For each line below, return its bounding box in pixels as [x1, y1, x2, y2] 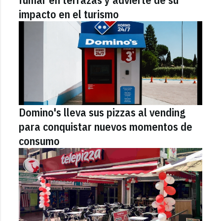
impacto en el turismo [19, 6, 119, 21]
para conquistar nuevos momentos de [19, 119, 193, 134]
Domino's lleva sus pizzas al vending [19, 105, 186, 119]
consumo [19, 133, 60, 148]
